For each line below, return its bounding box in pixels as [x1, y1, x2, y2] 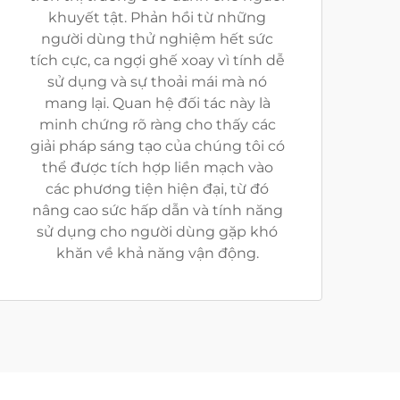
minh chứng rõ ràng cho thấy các [38, 116, 276, 133]
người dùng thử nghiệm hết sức [41, 30, 273, 47]
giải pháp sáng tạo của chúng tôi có [29, 137, 285, 154]
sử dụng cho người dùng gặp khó [37, 223, 278, 240]
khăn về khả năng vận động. [55, 245, 259, 262]
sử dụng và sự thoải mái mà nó [47, 73, 267, 90]
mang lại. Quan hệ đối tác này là [44, 95, 271, 112]
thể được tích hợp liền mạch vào [41, 159, 273, 176]
